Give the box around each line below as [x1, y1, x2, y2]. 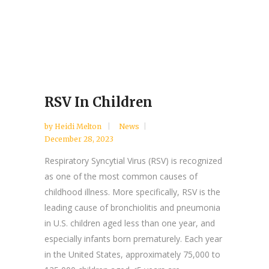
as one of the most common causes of [44, 170, 198, 182]
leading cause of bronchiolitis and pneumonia [44, 201, 220, 213]
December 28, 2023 [44, 134, 113, 144]
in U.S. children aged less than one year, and [44, 217, 215, 229]
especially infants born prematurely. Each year [44, 232, 222, 244]
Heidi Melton [55, 121, 103, 131]
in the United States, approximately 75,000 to [44, 248, 220, 260]
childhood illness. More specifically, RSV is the [44, 186, 220, 198]
